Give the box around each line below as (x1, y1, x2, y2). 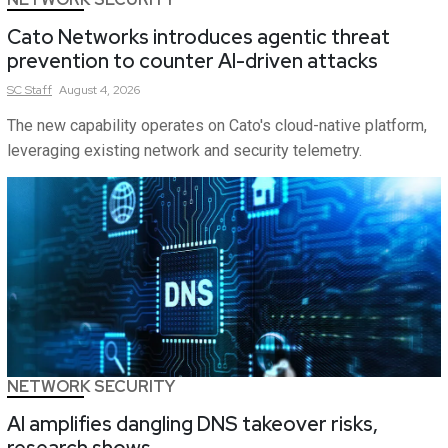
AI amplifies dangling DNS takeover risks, (7, 411, 378, 438)
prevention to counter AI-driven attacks (7, 48, 378, 75)
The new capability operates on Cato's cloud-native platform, (7, 116, 427, 136)
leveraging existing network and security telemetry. (7, 141, 362, 161)
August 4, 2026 (59, 82, 140, 99)
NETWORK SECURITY (7, 376, 175, 398)
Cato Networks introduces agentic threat (7, 24, 390, 51)
